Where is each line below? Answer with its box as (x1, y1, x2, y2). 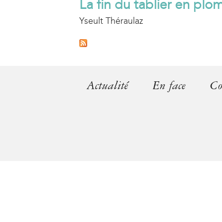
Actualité (87, 78, 128, 93)
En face (153, 78, 185, 93)
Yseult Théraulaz (79, 15, 143, 26)
